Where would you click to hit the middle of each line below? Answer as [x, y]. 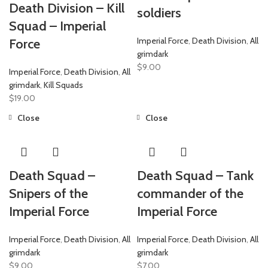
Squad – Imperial [57, 26]
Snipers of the [48, 193]
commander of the [190, 193]
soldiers [159, 13]
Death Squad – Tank [195, 175]
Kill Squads [63, 85]
